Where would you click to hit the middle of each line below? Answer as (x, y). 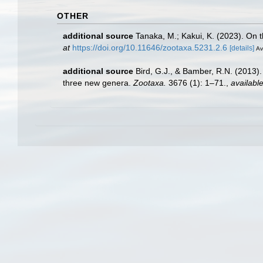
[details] (242, 48)
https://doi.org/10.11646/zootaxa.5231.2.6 (150, 47)
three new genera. (98, 83)
